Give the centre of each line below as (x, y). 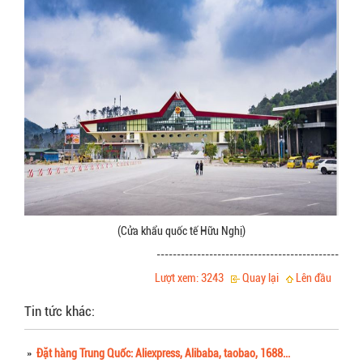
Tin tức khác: (60, 311)
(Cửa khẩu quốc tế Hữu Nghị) (181, 231)
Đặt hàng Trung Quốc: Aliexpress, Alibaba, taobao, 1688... (162, 353)
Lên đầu (312, 278)
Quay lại (259, 278)
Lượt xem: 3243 (193, 278)
